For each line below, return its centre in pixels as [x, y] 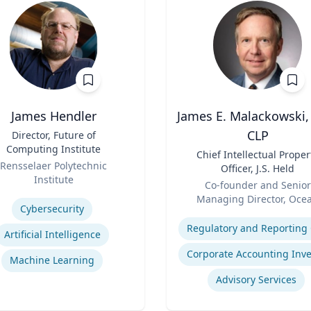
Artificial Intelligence [52, 235]
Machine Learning [52, 260]
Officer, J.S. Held [258, 169]
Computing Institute [53, 149]
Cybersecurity [52, 209]
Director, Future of [53, 135]
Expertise [190, 214]
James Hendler [53, 116]
